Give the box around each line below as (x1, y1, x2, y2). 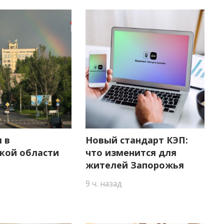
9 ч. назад (85, 177, 122, 189)
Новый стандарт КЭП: (85, 134, 188, 146)
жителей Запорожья (85, 159, 184, 171)
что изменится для (85, 146, 176, 159)
